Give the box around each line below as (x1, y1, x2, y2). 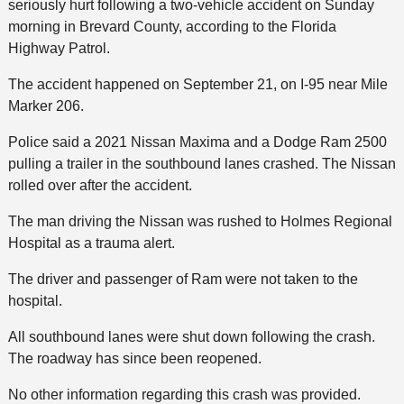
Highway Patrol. (7, 40, 110, 56)
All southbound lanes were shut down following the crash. (7, 328, 375, 344)
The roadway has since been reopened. (7, 350, 262, 366)
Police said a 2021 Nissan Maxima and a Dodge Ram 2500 (7, 133, 387, 150)
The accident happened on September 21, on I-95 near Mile (7, 76, 388, 92)
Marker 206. (7, 97, 84, 114)
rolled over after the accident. (7, 177, 192, 193)
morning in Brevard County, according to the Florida (7, 18, 336, 34)
